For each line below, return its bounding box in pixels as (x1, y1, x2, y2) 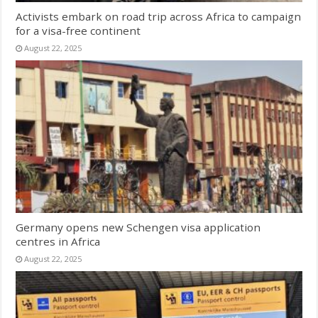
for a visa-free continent (16, 23, 141, 38)
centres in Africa (16, 234, 101, 248)
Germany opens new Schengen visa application (16, 219, 261, 234)
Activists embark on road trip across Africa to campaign (16, 9, 302, 23)
